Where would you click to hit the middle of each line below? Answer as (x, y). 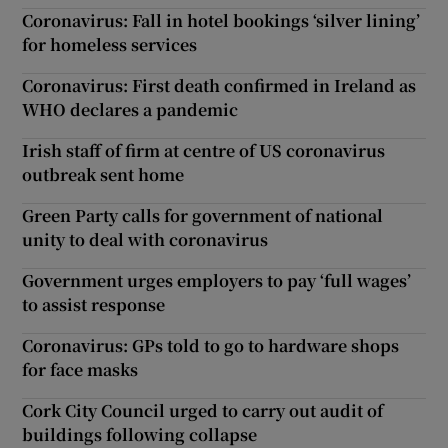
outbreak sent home (103, 174)
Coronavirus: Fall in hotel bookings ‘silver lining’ (221, 20)
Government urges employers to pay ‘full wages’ (217, 280)
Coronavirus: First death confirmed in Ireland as (219, 85)
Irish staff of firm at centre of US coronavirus (204, 150)
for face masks (80, 369)
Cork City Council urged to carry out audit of (203, 410)
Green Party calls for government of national (203, 215)
